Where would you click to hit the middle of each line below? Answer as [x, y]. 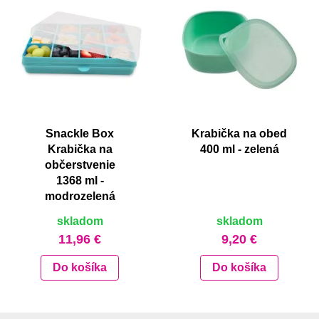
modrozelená [80, 196]
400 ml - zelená [239, 149]
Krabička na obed [239, 133]
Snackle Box [80, 133]
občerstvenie [80, 164]
